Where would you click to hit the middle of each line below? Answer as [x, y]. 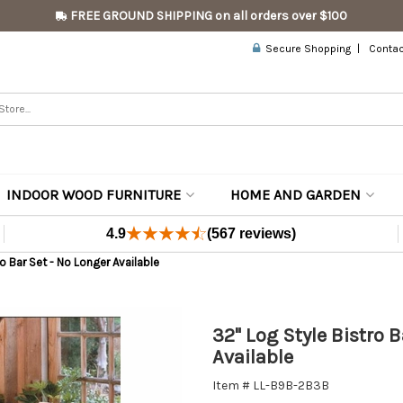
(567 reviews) [252, 233]
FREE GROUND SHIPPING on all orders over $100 [207, 16]
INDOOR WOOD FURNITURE [94, 195]
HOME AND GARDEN [296, 195]
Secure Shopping [306, 49]
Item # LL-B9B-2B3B [271, 385]
